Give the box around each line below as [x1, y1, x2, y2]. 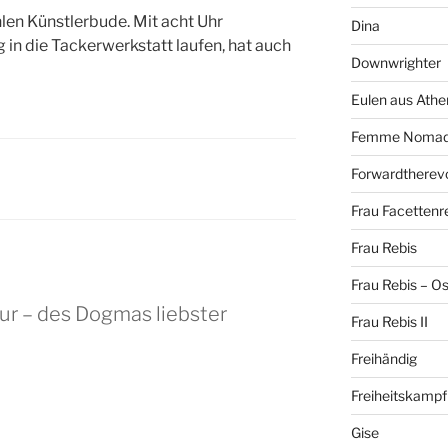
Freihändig [350, 350, 417, 368]
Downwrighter [350, 54, 441, 72]
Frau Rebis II [350, 313, 428, 331]
